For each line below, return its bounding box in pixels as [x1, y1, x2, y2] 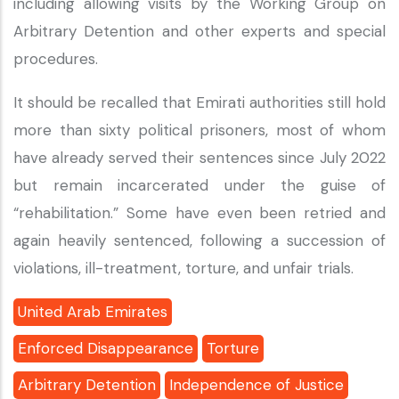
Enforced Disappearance [18, 338, 193, 358]
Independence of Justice [169, 375, 344, 395]
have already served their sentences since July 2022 [13, 148, 386, 167]
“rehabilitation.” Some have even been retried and [13, 203, 386, 223]
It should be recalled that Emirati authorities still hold [13, 93, 386, 112]
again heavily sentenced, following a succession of [13, 231, 386, 250]
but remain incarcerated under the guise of [13, 175, 386, 195]
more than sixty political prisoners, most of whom [13, 120, 386, 140]
